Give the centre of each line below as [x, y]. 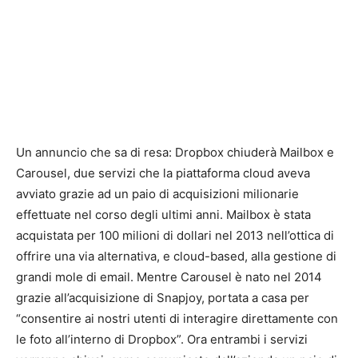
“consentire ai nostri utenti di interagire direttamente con [177, 318]
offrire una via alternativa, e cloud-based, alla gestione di [176, 256]
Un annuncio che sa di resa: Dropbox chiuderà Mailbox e [175, 152]
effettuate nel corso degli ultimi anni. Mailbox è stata [163, 215]
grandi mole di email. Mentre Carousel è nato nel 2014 [169, 277]
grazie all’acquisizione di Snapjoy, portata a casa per [163, 298]
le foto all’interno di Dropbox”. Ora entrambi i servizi [162, 339]
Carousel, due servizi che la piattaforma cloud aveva [163, 173]
